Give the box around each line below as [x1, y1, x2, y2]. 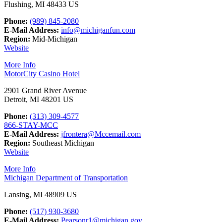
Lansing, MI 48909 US [4, 190, 77, 199]
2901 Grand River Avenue [4, 86, 87, 95]
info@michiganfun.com [61, 25, 135, 34]
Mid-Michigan [30, 34, 77, 43]
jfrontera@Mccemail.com [61, 129, 141, 138]
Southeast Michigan [30, 138, 94, 147]
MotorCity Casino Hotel [4, 69, 80, 78]
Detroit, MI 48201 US [4, 95, 73, 104]
